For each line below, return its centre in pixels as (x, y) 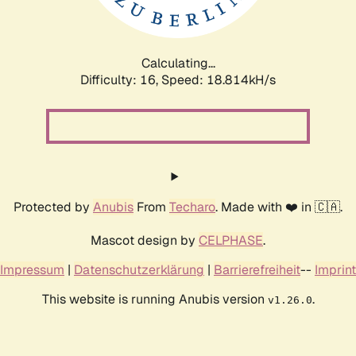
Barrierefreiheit (257, 269)
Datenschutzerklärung (139, 269)
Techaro (192, 207)
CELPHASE (231, 240)
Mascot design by (145, 240)
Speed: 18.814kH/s (219, 79)
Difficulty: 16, (121, 79)
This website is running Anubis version (155, 299)
